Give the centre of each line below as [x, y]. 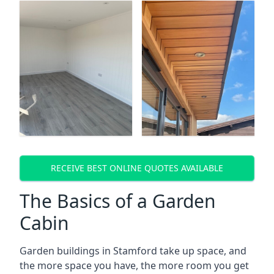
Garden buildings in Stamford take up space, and [133, 250]
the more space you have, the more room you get [134, 265]
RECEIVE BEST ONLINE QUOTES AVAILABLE [137, 168]
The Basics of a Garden [118, 201]
